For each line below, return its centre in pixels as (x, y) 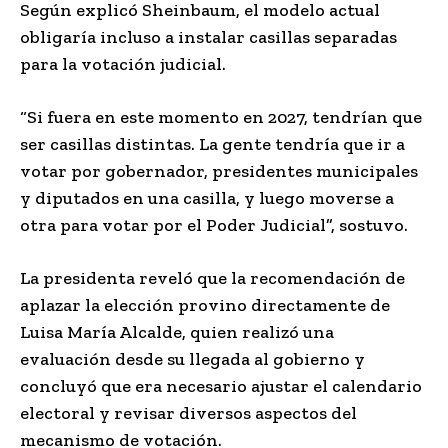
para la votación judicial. (123, 63)
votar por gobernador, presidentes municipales (219, 170)
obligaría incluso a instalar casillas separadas (208, 36)
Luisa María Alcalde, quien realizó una (177, 331)
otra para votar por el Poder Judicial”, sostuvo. (214, 224)
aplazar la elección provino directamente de (205, 304)
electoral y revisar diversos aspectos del (188, 412)
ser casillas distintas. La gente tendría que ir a (212, 143)
